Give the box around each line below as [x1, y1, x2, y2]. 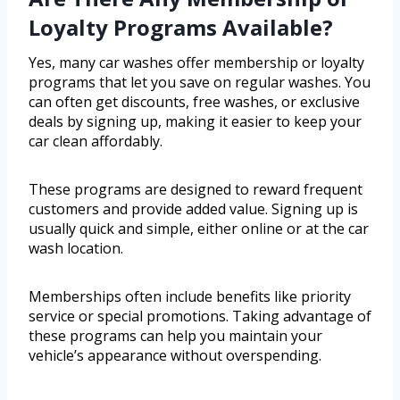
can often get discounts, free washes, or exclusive [29, 92, 360, 112]
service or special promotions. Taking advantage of [29, 306, 371, 327]
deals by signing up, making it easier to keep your [29, 112, 362, 132]
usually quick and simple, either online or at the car [29, 219, 369, 239]
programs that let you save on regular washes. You [29, 72, 371, 93]
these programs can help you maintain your [29, 326, 322, 346]
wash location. [29, 238, 123, 259]
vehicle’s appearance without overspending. [29, 346, 321, 366]
